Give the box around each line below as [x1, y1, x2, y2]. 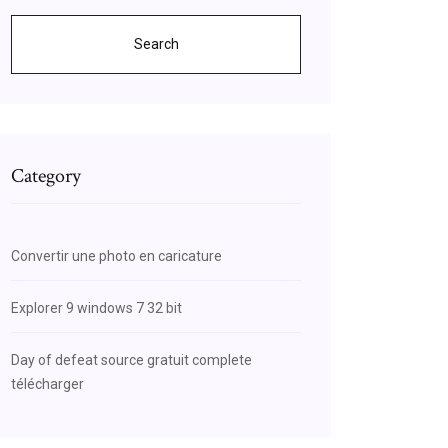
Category [11, 163, 81, 189]
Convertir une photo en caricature [11, 248, 222, 264]
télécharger [11, 376, 84, 392]
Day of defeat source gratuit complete [11, 352, 252, 368]
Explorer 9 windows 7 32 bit [11, 300, 182, 316]
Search [133, 36, 179, 52]
